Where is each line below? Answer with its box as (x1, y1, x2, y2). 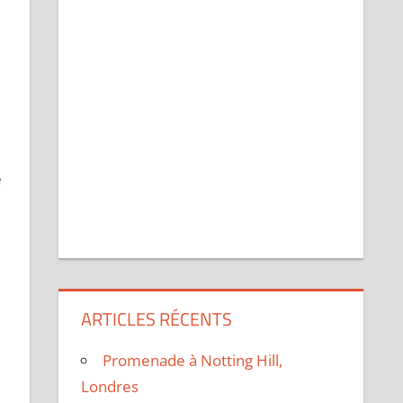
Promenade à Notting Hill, (103, 350, 283, 372)
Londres (81, 376, 139, 398)
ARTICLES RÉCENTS (81, 305, 233, 334)
